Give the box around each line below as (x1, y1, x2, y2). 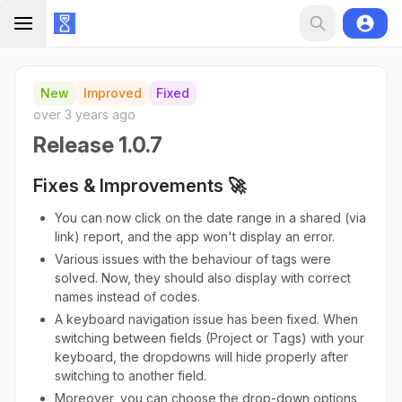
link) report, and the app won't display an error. (55, 229, 335, 244)
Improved (83, 85, 142, 100)
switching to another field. (55, 368, 210, 383)
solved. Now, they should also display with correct (55, 270, 351, 285)
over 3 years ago (33, 107, 135, 122)
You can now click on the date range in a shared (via (55, 210, 366, 225)
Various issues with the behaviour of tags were (55, 251, 331, 267)
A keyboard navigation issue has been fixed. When (55, 311, 358, 327)
